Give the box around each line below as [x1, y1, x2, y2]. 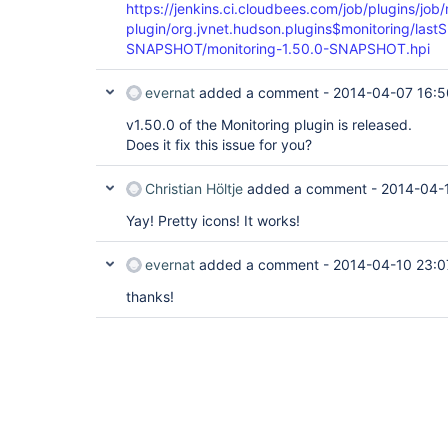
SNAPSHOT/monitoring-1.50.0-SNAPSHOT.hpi [126, 40, 430, 57]
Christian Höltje [145, 180, 243, 197]
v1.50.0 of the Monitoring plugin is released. [126, 116, 412, 133]
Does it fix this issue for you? [126, 136, 312, 153]
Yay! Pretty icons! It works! [126, 212, 300, 229]
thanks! [126, 288, 174, 305]
